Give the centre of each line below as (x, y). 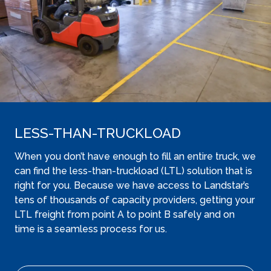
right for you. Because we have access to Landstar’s (132, 185)
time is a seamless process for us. (92, 229)
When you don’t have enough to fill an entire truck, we (135, 156)
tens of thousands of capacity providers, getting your (135, 200)
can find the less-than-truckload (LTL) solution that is (133, 171)
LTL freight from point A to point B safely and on (125, 214)
